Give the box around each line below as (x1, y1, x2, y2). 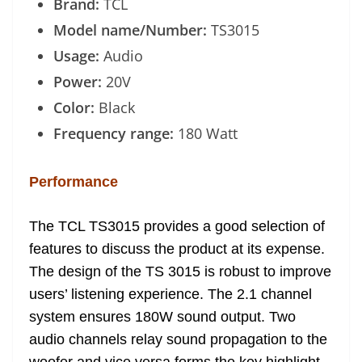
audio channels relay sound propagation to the (29, 330, 327, 347)
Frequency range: (53, 123, 178, 143)
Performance (29, 173, 118, 190)
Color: (53, 97, 99, 117)
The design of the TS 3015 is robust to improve (29, 263, 331, 280)
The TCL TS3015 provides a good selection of (29, 217, 325, 234)
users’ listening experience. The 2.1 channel (29, 285, 312, 302)
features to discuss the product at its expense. (29, 240, 325, 257)
